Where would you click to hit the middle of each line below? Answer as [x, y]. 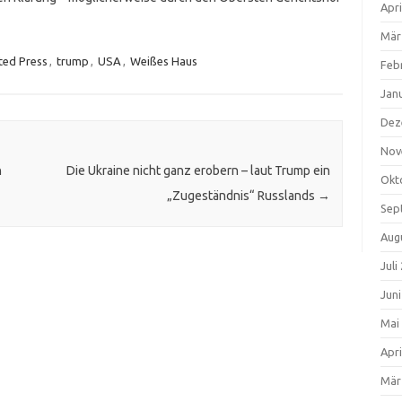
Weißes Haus [163, 61]
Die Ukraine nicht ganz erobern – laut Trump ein [198, 171]
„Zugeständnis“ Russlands [242, 196]
